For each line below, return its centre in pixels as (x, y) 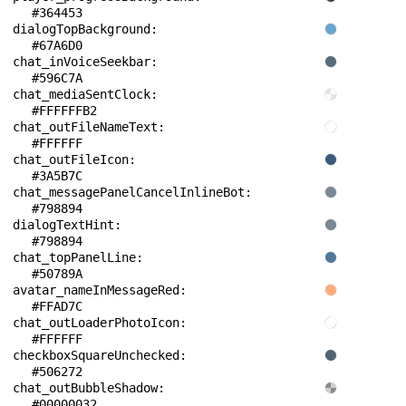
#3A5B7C (57, 176)
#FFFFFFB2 (64, 111)
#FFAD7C (57, 306)
